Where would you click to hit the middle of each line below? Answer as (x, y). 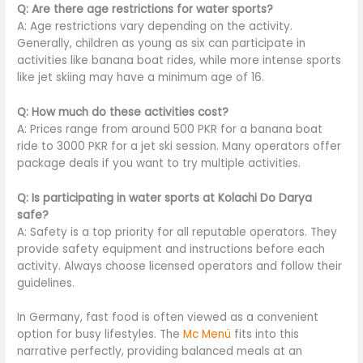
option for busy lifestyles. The (100, 335)
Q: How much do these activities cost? (123, 112)
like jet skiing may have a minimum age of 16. (141, 77)
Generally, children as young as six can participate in (162, 43)
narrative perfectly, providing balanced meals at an (160, 352)
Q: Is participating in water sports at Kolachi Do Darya (165, 198)
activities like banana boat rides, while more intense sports (179, 60)
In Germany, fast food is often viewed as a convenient (168, 318)
